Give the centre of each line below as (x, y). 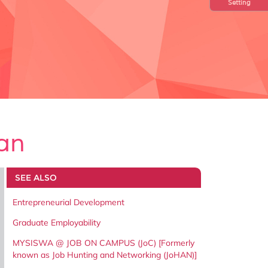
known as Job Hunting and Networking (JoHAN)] (105, 255)
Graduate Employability (57, 222)
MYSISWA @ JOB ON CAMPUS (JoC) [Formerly (103, 243)
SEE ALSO (36, 177)
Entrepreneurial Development (68, 202)
